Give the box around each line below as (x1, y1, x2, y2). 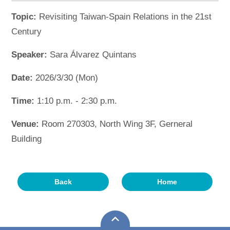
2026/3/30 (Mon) (35, 72, 99, 83)
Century (11, 26, 42, 36)
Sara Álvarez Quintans (50, 49, 137, 60)
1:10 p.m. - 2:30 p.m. (37, 95, 118, 106)
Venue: (11, 119, 42, 129)
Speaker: (11, 49, 50, 60)
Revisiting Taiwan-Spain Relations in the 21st (39, 11, 212, 22)
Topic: (11, 11, 40, 22)
